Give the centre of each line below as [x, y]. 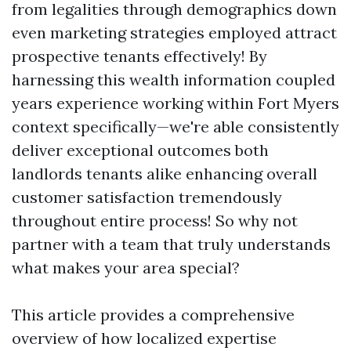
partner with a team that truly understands [171, 244]
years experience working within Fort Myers [175, 103]
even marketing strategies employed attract [174, 33]
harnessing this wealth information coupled [174, 80]
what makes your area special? [126, 268]
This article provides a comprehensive [153, 315]
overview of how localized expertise [144, 338]
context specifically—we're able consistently [175, 127]
